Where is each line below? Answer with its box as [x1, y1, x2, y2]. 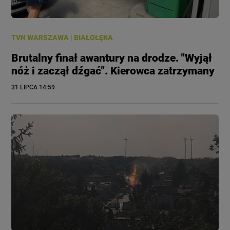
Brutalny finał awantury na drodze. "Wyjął [11, 51, 213, 64]
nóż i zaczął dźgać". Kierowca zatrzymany [11, 64, 215, 77]
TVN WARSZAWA [11, 33, 69, 42]
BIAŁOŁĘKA [74, 33, 113, 42]
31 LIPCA [11, 83, 38, 91]
